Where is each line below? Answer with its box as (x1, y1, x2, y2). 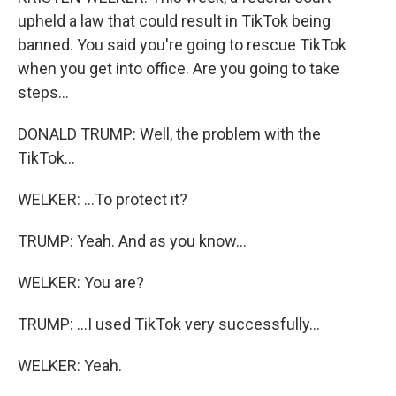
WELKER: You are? (18, 273, 144, 292)
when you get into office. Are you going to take (18, 59, 339, 78)
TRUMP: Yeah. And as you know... (18, 232, 247, 250)
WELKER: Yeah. (18, 356, 122, 375)
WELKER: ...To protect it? (18, 190, 187, 209)
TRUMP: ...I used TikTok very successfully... (18, 315, 320, 333)
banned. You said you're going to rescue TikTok (18, 35, 346, 54)
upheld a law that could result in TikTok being (18, 11, 331, 30)
